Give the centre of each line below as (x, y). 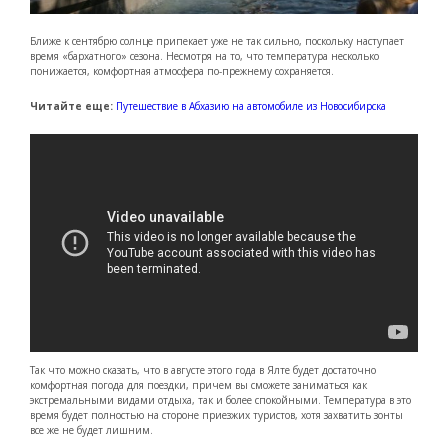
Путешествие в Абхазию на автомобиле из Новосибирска (251, 106)
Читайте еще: (73, 106)
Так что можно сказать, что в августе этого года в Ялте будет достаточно (203, 369)
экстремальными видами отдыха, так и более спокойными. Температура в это (220, 399)
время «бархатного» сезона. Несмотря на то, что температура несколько (204, 56)
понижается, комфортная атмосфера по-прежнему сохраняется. (182, 71)
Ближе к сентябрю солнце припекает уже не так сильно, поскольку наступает (217, 41)
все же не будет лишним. (91, 429)
